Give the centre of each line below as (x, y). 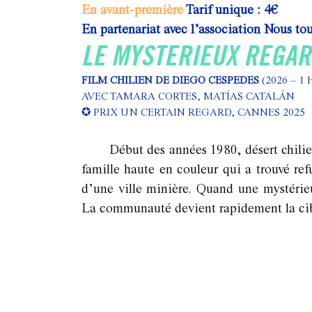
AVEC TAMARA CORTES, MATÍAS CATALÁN (188, 97)
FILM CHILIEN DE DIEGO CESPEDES (172, 81)
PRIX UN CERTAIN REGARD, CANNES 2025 (198, 113)
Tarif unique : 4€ (231, 10)
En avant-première (132, 10)
